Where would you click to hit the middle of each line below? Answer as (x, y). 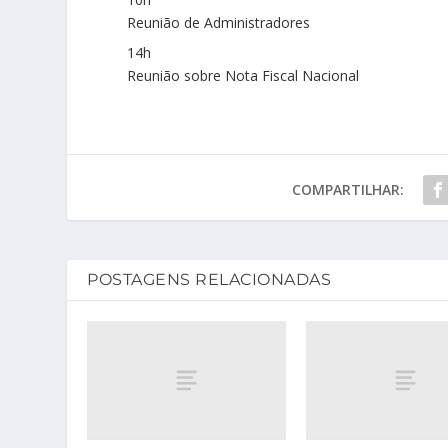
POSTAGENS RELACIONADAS (209, 279)
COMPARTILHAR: (347, 189)
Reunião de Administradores (219, 22)
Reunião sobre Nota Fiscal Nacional (243, 75)
